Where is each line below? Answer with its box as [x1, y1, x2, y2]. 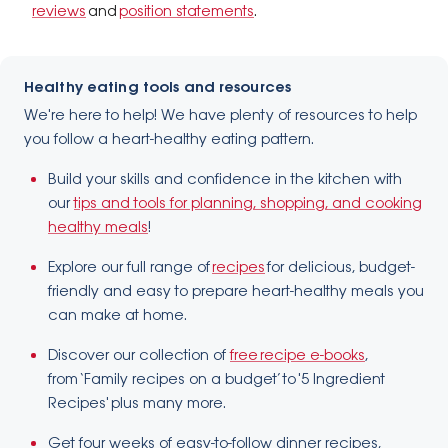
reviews [32, 4, 86, 21]
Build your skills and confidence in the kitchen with [48, 172, 402, 189]
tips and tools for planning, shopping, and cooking [74, 196, 422, 213]
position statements [119, 4, 254, 21]
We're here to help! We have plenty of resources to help [24, 108, 417, 125]
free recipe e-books [230, 348, 365, 365]
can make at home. [48, 308, 193, 325]
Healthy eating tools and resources [24, 80, 292, 97]
